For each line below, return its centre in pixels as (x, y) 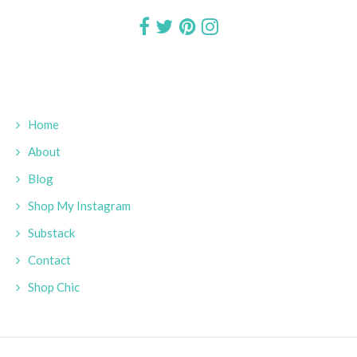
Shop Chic (54, 286)
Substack (51, 232)
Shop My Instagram (79, 205)
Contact (49, 259)
